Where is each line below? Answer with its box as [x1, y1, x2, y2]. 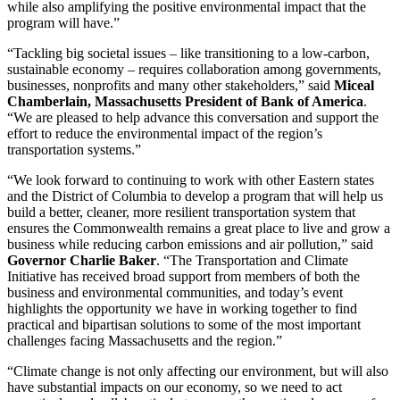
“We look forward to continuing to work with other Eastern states [7, 171, 374, 187]
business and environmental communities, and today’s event [7, 284, 343, 300]
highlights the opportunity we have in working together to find [7, 300, 357, 316]
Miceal [334, 77, 374, 93]
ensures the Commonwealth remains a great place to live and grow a [7, 220, 390, 236]
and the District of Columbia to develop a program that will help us [7, 187, 383, 204]
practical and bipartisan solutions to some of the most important [7, 316, 361, 332]
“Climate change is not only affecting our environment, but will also [7, 362, 388, 379]
